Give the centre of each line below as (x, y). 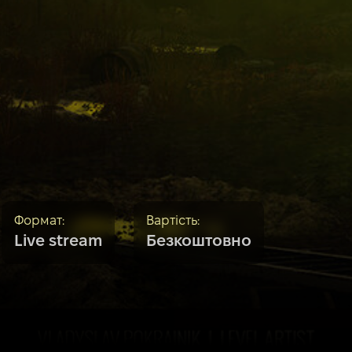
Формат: (39, 222)
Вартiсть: (173, 222)
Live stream (58, 242)
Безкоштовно (199, 242)
